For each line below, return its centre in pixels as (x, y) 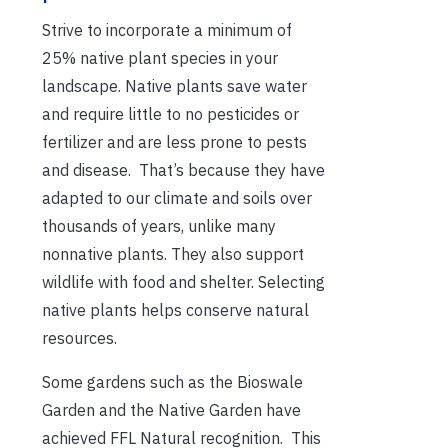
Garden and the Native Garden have (171, 409)
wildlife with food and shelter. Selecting (183, 281)
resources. (79, 337)
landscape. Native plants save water (174, 85)
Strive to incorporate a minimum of (167, 29)
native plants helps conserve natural (175, 309)
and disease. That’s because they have (183, 169)
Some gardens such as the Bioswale (172, 381)
